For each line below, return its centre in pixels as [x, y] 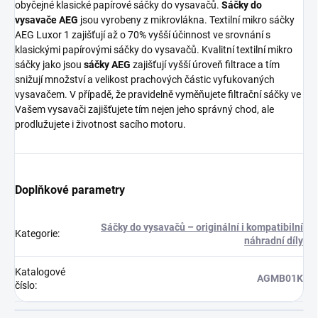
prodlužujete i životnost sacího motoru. [100, 124]
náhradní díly [274, 240]
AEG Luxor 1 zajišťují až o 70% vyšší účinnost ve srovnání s [143, 34]
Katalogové [40, 272]
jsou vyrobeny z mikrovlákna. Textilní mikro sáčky [186, 20]
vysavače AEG [46, 20]
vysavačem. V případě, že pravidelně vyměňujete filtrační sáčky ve [158, 94]
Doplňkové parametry [70, 190]
